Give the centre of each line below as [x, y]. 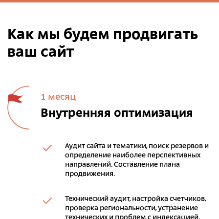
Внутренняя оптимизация [117, 114]
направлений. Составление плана [122, 165]
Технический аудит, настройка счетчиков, [135, 199]
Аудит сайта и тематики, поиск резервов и [137, 146]
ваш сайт [41, 53]
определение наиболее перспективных [133, 155]
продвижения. [90, 174]
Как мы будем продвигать [103, 35]
